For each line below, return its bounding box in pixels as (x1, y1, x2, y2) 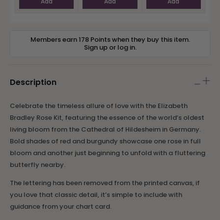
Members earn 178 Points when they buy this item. (30, 35, 190, 44)
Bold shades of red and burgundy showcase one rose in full (10, 137, 201, 146)
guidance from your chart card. (10, 202, 111, 211)
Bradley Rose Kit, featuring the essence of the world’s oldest (10, 113, 204, 122)
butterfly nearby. (10, 160, 65, 169)
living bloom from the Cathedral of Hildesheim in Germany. (10, 125, 201, 134)
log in (117, 43, 135, 52)
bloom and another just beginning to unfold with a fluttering (10, 148, 205, 158)
